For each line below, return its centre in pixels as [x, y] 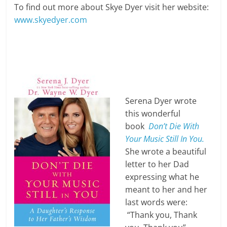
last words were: [157, 202]
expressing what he [162, 177]
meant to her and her [166, 190]
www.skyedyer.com [51, 20]
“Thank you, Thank [161, 215]
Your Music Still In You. [165, 139]
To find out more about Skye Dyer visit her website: [112, 7]
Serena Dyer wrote [161, 101]
